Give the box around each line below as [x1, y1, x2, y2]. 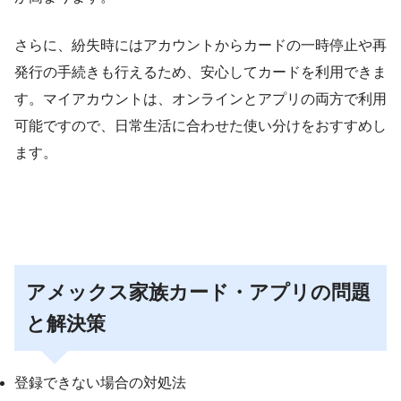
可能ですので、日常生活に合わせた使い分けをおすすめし [14, 117, 387, 133]
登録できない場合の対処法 [14, 375, 186, 391]
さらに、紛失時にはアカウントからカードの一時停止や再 [14, 37, 387, 53]
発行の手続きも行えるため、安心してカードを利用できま [14, 64, 387, 80]
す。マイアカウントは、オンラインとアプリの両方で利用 [14, 90, 387, 107]
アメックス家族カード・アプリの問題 [26, 280, 371, 303]
